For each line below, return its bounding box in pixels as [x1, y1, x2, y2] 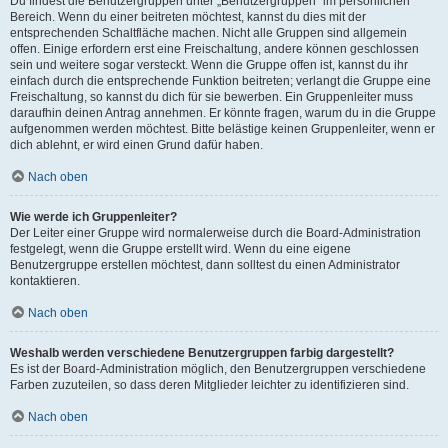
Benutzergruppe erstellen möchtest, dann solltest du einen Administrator [10, 258, 400, 272]
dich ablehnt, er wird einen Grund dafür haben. [10, 138, 263, 152]
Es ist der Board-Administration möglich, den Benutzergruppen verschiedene [10, 362, 426, 376]
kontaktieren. [10, 274, 80, 288]
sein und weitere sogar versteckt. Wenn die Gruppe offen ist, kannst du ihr [10, 58, 408, 72]
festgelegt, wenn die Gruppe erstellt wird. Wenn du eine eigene [10, 242, 351, 256]
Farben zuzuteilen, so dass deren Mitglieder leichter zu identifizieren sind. [10, 378, 409, 392]
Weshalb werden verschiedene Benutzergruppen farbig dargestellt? [10, 346, 394, 360]
